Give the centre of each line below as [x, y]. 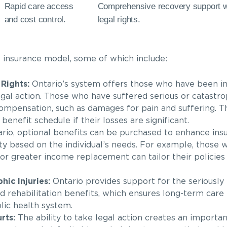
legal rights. [119, 20]
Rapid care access [39, 6]
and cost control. [35, 20]
